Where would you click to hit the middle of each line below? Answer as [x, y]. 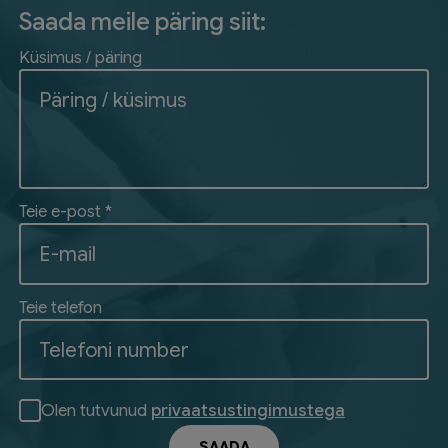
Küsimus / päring [80, 57]
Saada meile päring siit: [142, 22]
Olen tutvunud [95, 410]
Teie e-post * [65, 211]
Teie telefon [60, 307]
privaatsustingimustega [247, 410]
